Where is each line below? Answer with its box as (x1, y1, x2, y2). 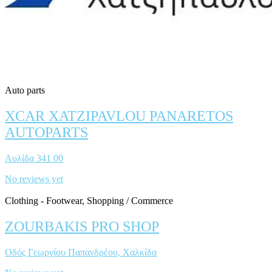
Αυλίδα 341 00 (5, 152, 63, 163)
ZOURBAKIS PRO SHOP (5, 218, 159, 234)
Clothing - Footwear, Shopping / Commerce (5, 195, 173, 206)
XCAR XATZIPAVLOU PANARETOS (5, 107, 233, 124)
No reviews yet (5, 173, 63, 184)
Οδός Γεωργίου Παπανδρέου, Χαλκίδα (5, 246, 157, 257)
